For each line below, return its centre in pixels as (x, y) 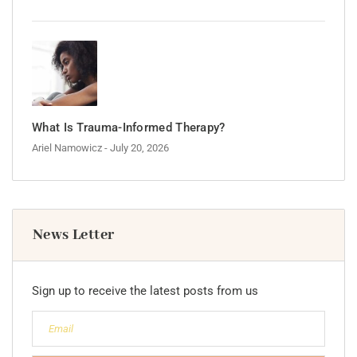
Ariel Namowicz (67, 148)
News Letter (74, 235)
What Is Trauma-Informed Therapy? (129, 128)
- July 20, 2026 (137, 148)
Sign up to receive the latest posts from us (145, 291)
